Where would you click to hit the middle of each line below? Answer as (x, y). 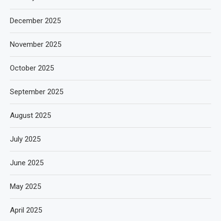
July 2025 (25, 139)
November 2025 (36, 44)
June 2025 (27, 163)
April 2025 (26, 210)
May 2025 (25, 186)
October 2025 (32, 68)
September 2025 (37, 92)
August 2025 (30, 115)
